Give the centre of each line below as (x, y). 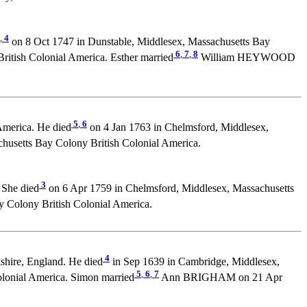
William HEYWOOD (247, 58)
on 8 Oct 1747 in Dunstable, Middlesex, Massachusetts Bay (139, 42)
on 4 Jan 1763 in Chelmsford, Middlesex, (178, 127)
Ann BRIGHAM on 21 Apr (221, 278)
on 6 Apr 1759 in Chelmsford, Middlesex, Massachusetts (170, 188)
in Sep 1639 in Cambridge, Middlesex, (195, 262)
